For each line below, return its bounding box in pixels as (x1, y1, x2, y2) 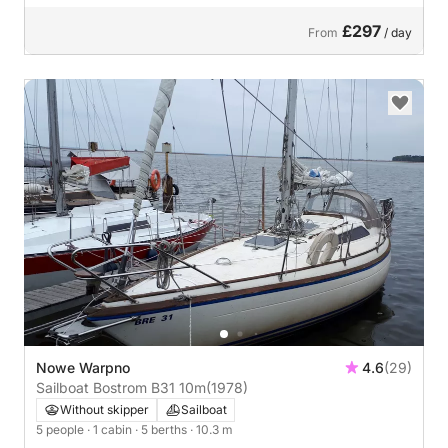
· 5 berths (135, 421, 190, 437)
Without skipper (60, 401, 149, 417)
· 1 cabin (87, 421, 135, 437)
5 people (36, 421, 87, 437)
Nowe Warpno (36, 358, 130, 376)
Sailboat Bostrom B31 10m (36, 378, 206, 396)
